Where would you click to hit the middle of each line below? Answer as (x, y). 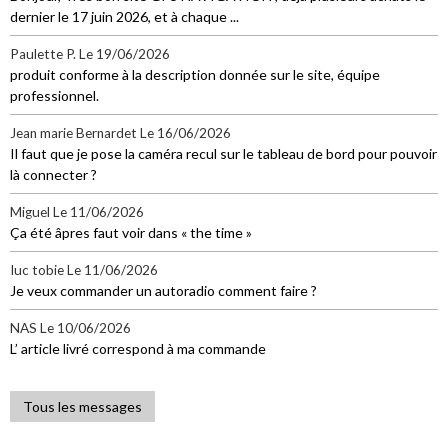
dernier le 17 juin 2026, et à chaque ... (124, 16)
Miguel (30, 211)
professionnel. (54, 95)
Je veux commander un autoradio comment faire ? (163, 290)
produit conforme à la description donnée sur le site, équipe (195, 74)
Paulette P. (43, 53)
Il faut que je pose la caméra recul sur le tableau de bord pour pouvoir (223, 153)
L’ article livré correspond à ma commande (138, 348)
